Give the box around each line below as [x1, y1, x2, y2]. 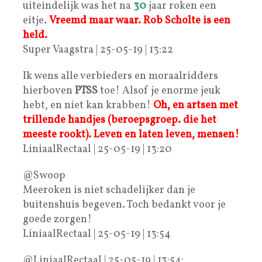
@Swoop [23, 168, 65, 183]
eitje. [23, 13, 49, 28]
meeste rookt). [23, 127, 91, 142]
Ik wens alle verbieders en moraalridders [23, 68, 218, 84]
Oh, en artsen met [153, 98, 238, 113]
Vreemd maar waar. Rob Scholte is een [49, 13, 230, 28]
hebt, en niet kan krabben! [23, 98, 153, 113]
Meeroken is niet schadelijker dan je [23, 182, 195, 198]
